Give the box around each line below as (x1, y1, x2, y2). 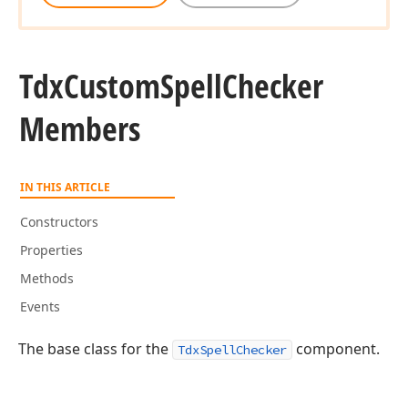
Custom (64, 64, 160, 108)
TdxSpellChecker (178, 342, 287, 358)
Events (20, 298, 60, 315)
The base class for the (18, 339, 172, 359)
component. (292, 339, 380, 359)
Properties (20, 241, 83, 259)
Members (19, 107, 140, 151)
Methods (20, 270, 74, 287)
